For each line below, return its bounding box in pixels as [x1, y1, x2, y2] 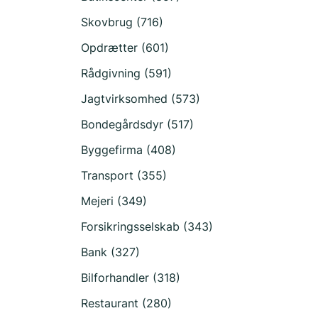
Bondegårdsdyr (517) [81, 117, 194, 131]
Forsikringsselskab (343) [81, 219, 213, 234]
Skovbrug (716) [81, 15, 163, 29]
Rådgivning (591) [81, 66, 172, 80]
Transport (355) [81, 168, 167, 182]
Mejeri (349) [81, 194, 147, 208]
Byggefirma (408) [81, 143, 176, 157]
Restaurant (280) [81, 296, 172, 310]
